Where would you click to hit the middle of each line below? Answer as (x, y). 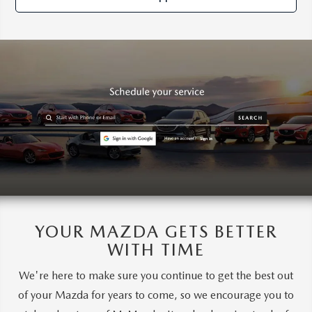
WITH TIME (156, 250)
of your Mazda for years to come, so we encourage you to (156, 295)
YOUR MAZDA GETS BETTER (156, 232)
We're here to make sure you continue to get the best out (156, 276)
